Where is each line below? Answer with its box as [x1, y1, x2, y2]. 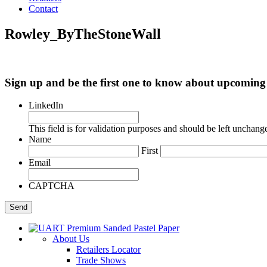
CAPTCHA [29, 181, 74, 191]
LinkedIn [29, 100, 63, 111]
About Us [52, 234, 89, 244]
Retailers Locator [76, 244, 141, 255]
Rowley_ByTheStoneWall [5, 26, 161, 42]
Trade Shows [76, 255, 126, 266]
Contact [29, 4, 58, 14]
